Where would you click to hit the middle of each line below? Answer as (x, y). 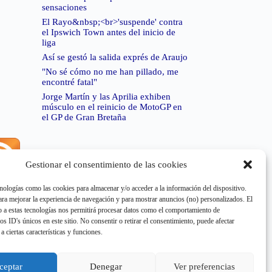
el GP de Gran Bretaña (84, 117)
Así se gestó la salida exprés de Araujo (114, 57)
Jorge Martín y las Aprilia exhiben (106, 97)
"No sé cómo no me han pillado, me (110, 72)
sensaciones (64, 8)
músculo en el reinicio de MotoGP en (112, 107)
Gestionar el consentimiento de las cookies (106, 164)
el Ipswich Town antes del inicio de (108, 32)
